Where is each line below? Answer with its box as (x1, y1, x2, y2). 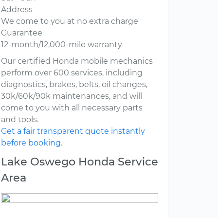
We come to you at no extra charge (1, 17, 138, 26)
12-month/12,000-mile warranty (1, 40, 122, 50)
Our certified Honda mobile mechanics (1, 56, 153, 66)
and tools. (1, 115, 38, 125)
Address (1, 5, 33, 15)
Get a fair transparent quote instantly (1, 127, 145, 136)
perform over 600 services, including (1, 68, 143, 78)
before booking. (1, 138, 62, 148)
